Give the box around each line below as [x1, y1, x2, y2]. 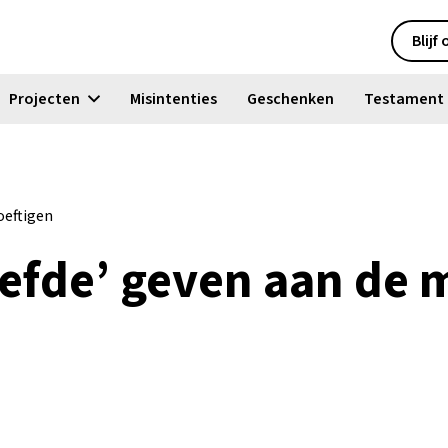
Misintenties [129, 88, 217, 110]
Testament [363, 88, 444, 110]
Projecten [8, 88, 80, 110]
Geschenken [246, 88, 334, 110]
